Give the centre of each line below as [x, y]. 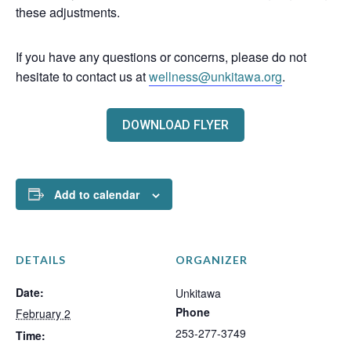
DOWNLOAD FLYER [175, 125]
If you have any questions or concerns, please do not [161, 56]
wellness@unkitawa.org [215, 76]
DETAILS [41, 259]
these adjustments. [68, 12]
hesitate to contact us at [82, 76]
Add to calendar [97, 194]
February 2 [43, 313]
